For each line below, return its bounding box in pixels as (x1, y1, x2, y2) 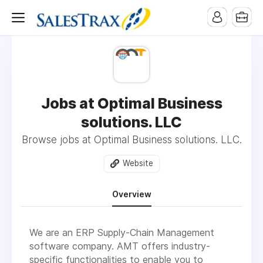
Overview (112, 188, 151, 199)
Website (122, 159, 153, 168)
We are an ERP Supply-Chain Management (29, 226, 214, 238)
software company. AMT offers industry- (29, 240, 210, 252)
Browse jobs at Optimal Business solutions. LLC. (21, 134, 242, 146)
